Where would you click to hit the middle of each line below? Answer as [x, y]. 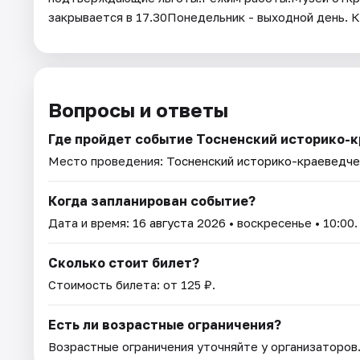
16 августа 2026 [179, 223]
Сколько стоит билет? [124, 263]
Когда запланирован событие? [152, 201]
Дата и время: [90, 223]
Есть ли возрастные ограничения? [165, 325]
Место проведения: [107, 161]
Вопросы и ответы [138, 110]
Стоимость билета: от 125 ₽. [132, 285]
